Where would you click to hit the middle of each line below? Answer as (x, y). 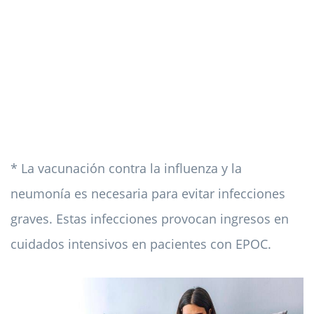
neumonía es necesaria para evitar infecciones (148, 194)
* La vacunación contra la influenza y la (126, 169)
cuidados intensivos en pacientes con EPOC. (141, 244)
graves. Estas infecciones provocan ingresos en (150, 219)
